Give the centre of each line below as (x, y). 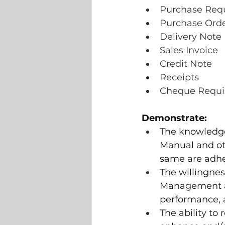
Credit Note (186, 64)
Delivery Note (191, 37)
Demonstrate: (174, 118)
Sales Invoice (189, 50)
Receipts (179, 78)
